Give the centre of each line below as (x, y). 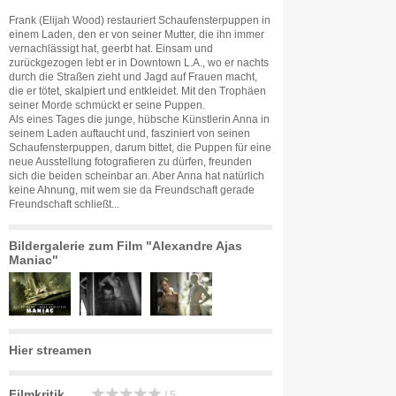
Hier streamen (50, 350)
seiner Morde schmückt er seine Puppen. (107, 105)
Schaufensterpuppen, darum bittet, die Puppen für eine (140, 148)
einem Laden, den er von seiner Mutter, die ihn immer (137, 34)
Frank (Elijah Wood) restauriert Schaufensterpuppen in (140, 20)
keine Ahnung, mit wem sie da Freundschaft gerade (132, 190)
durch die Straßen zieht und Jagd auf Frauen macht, (133, 77)
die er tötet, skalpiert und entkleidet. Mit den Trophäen (137, 91)
